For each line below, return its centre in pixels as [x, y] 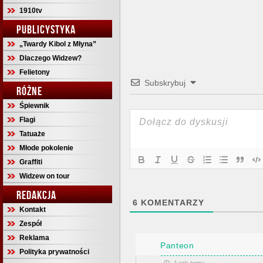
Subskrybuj [165, 83]
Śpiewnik [34, 106]
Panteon [177, 245]
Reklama [34, 238]
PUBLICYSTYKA [46, 29]
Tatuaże [32, 134]
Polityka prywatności [54, 252]
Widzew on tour [45, 176]
